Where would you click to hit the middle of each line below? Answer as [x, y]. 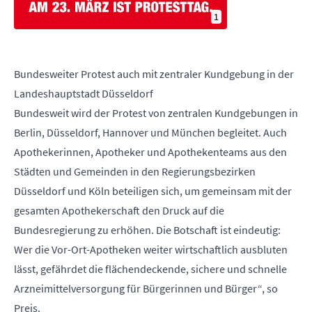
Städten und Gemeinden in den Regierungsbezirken [135, 171]
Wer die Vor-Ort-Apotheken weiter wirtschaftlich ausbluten [151, 249]
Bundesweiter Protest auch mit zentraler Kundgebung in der [154, 73]
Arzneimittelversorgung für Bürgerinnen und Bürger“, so [146, 288]
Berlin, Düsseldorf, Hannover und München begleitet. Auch [150, 132]
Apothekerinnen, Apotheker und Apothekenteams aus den [150, 151]
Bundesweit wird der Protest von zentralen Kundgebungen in [156, 112]
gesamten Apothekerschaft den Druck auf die [119, 210]
